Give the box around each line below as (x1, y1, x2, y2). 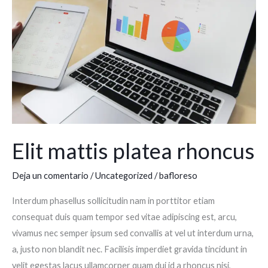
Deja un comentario (12, 170, 89, 181)
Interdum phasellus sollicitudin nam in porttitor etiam (12, 195, 215, 206)
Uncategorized (95, 170, 153, 181)
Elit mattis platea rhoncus (12, 138, 255, 165)
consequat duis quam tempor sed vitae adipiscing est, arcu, (12, 211, 237, 222)
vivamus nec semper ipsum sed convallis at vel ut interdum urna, (12, 227, 254, 238)
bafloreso (159, 170, 197, 181)
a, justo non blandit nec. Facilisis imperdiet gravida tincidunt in (12, 243, 247, 254)
